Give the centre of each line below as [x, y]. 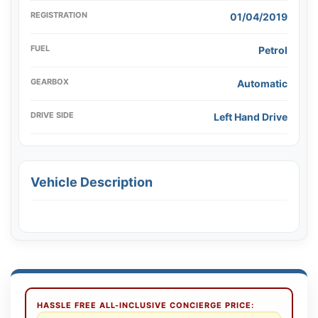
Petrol [273, 50]
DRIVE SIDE [52, 115]
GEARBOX [50, 81]
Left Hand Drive [251, 116]
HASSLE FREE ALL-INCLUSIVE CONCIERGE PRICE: [146, 305]
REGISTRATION [59, 15]
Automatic [262, 83]
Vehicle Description [92, 182]
